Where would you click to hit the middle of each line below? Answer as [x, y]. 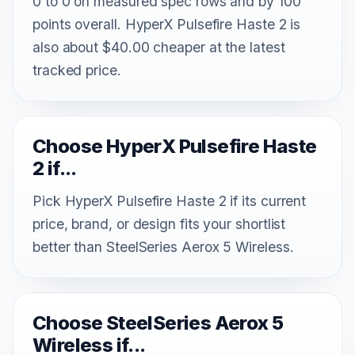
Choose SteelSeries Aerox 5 [158, 323]
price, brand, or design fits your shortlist [159, 223]
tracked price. [77, 70]
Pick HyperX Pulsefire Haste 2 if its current [170, 200]
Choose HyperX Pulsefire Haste [175, 146]
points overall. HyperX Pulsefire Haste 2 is [167, 24]
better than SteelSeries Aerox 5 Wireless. [163, 246]
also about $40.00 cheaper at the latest [159, 47]
